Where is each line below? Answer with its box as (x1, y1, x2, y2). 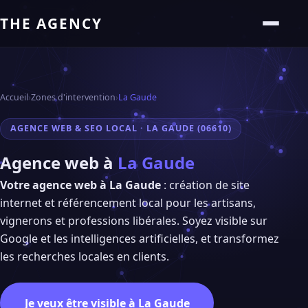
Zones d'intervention (31, 91, 115, 103)
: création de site (161, 177, 250, 192)
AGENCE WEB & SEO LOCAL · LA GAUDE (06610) (10, 122, 232, 135)
